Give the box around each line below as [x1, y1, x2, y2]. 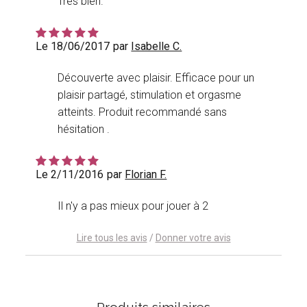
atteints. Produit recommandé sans [58, 106, 228, 119]
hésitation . [58, 123, 110, 136]
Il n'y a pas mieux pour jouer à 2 [58, 199, 209, 213]
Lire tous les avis [76, 232, 147, 244]
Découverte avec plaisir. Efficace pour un [58, 71, 255, 85]
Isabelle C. [131, 40, 182, 53]
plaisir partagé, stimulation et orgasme [58, 88, 242, 102]
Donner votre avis [155, 232, 231, 244]
